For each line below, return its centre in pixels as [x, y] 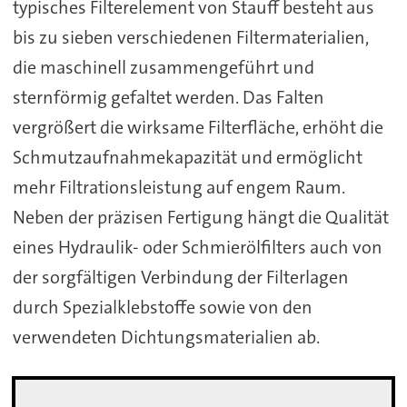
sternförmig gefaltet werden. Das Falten [168, 98]
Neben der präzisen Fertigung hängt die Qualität [200, 218]
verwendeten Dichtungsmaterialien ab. [166, 338]
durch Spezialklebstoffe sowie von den [162, 308]
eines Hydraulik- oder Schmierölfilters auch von [197, 248]
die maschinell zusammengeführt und [163, 68]
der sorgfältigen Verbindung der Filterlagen [180, 278]
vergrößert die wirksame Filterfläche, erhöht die [198, 128]
